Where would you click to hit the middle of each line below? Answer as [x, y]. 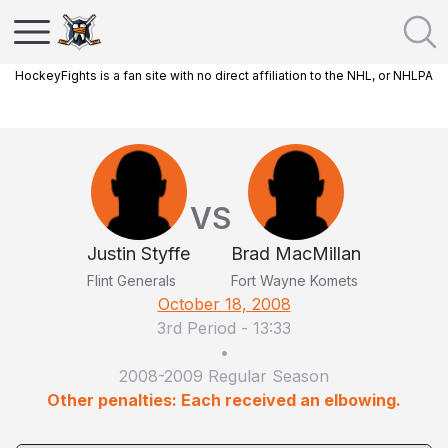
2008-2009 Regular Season [224, 376]
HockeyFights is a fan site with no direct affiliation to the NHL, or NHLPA [224, 75]
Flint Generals [131, 280]
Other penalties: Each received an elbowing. [224, 400]
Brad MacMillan [296, 253]
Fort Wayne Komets [294, 280]
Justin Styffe [138, 253]
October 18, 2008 [224, 304]
